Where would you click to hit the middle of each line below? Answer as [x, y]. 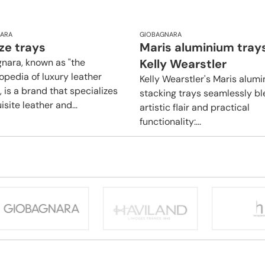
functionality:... [170, 122]
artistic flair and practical [195, 108]
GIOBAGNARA [161, 35]
